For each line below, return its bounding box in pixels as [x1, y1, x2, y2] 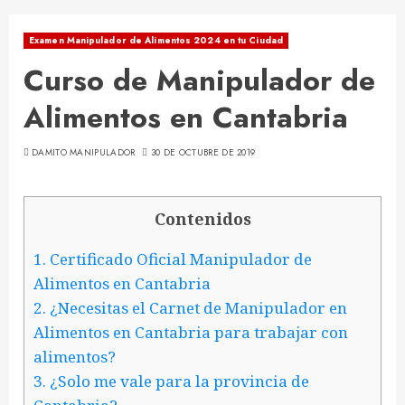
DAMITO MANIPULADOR [32, 146, 136, 159]
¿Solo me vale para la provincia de [46, 371, 309, 392]
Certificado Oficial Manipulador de [46, 249, 312, 270]
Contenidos [154, 208, 251, 230]
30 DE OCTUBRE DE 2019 [151, 146, 256, 159]
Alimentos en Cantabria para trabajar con [33, 322, 348, 344]
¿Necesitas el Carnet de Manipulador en [46, 297, 347, 319]
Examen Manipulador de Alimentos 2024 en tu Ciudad [29, 33, 283, 47]
